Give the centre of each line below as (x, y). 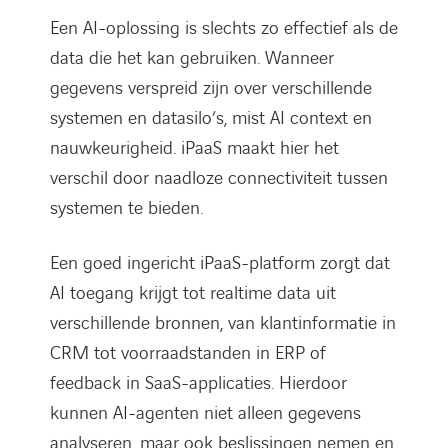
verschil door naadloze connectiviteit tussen (219, 178)
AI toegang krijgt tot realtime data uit (193, 293)
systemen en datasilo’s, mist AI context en (211, 118)
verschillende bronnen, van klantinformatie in (223, 323)
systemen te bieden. (126, 208)
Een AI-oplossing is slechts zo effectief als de (224, 28)
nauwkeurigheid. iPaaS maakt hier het (194, 148)
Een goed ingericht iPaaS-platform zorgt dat (220, 263)
